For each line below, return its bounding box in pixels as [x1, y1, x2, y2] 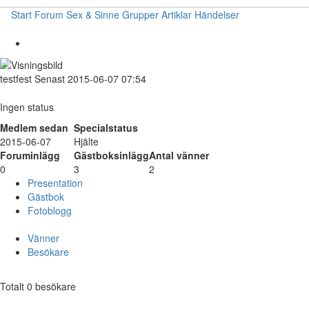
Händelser [195, 8, 239, 21]
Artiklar [161, 8, 192, 21]
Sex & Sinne [66, 8, 119, 21]
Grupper [122, 8, 159, 21]
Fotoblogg [28, 203, 72, 218]
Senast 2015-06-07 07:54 [32, 72, 146, 86]
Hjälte [74, 134, 99, 149]
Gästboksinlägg [74, 148, 149, 163]
